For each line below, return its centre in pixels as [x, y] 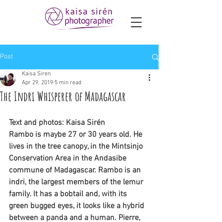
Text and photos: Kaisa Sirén [57, 123]
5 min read [68, 83]
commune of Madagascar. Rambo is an [76, 170]
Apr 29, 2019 [37, 83]
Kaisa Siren [36, 74]
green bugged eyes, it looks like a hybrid [78, 206]
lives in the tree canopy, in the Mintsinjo [77, 147]
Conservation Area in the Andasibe [69, 159]
